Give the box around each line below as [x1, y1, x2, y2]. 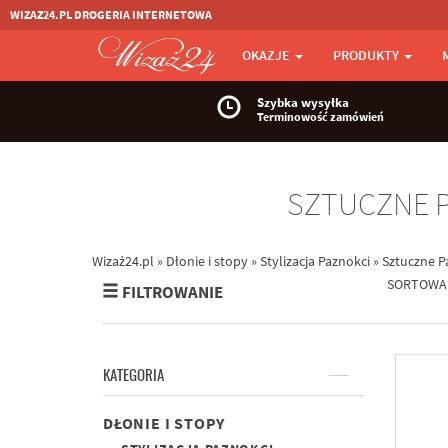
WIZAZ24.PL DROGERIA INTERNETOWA [10, 7, 212, 22]
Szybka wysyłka [256, 94, 349, 111]
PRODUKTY [333, 46, 402, 64]
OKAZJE [242, 46, 293, 64]
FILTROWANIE [122, 281, 223, 303]
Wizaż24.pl [92, 252, 157, 270]
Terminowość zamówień [256, 109, 384, 124]
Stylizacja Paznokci [260, 252, 373, 270]
